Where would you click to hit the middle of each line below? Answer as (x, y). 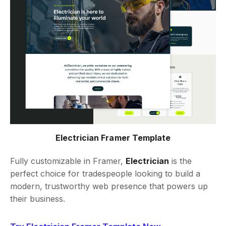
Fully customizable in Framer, (68, 161)
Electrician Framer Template (113, 138)
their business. (38, 199)
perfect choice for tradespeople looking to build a (105, 174)
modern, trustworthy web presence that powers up (109, 186)
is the (180, 161)
